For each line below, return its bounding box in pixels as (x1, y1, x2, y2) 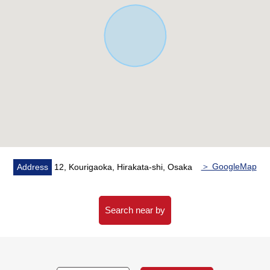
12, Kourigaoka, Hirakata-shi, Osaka (52, 162, 193, 172)
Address (17, 162, 49, 172)
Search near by (104, 205, 165, 216)
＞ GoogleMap (201, 162, 257, 172)
